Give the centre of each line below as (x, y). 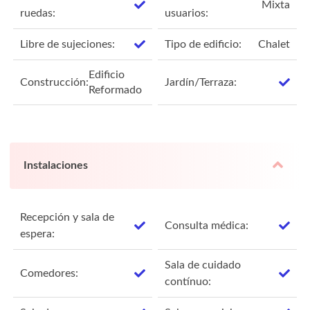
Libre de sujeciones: (68, 44)
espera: (38, 234)
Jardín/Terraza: (201, 82)
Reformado (116, 90)
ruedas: (38, 13)
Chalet (274, 44)
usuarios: (187, 13)
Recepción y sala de (67, 217)
